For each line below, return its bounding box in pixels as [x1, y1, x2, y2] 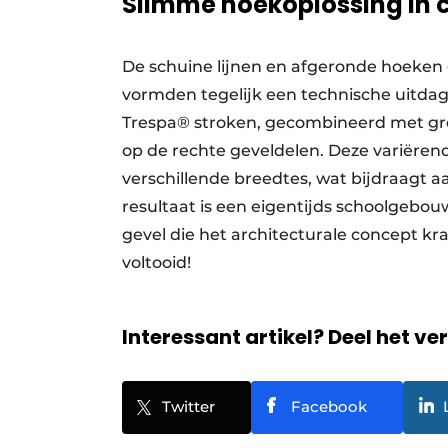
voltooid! [122, 253, 203, 273]
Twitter [162, 397, 215, 417]
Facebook [291, 397, 367, 417]
